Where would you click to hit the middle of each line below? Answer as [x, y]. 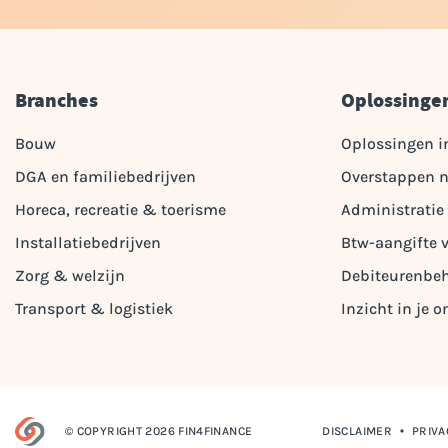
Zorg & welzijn [70, 275]
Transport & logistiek [94, 308]
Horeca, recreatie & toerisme [120, 209]
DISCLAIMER [357, 431]
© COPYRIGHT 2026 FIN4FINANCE [159, 431]
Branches [56, 100]
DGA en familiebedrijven [105, 176]
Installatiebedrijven [88, 242]
